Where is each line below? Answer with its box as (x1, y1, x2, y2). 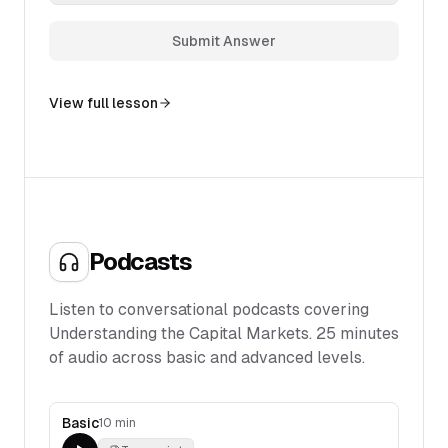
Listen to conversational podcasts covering (49, 300, 369, 319)
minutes (336, 324, 399, 343)
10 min (99, 416, 136, 430)
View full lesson (49, 95, 158, 111)
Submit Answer (172, 33, 276, 49)
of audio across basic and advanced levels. (49, 348, 365, 367)
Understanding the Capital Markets (49, 324, 309, 343)
